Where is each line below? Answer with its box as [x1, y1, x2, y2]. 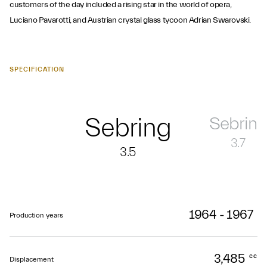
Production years [10, 210, 63, 219]
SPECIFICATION [10, 66, 64, 73]
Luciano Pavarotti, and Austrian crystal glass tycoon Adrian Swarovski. [10, 15, 252, 25]
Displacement [10, 254, 54, 263]
